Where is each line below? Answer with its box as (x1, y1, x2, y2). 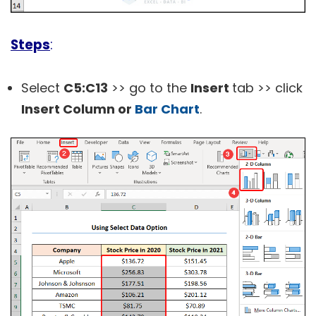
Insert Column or (21, 100, 135, 119)
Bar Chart (135, 100, 200, 119)
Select (21, 79, 63, 97)
